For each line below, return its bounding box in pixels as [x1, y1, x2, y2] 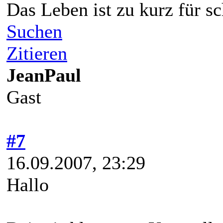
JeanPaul [6, 64, 81, 86]
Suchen [6, 20, 62, 42]
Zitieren [6, 42, 67, 64]
